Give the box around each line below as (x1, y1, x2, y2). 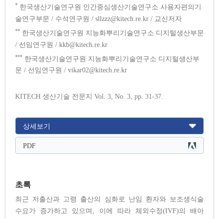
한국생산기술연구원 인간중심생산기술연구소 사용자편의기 (18, 3, 201, 11)
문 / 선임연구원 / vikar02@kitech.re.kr (15, 66, 127, 74)
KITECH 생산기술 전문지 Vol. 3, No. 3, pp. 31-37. (15, 93, 163, 101)
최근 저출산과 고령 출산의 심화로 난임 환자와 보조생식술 (15, 196, 204, 203)
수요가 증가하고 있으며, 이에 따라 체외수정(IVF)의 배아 (15, 207, 204, 215)
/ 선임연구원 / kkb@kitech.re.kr (15, 41, 108, 48)
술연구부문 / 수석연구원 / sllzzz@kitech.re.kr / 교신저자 (15, 15, 182, 22)
